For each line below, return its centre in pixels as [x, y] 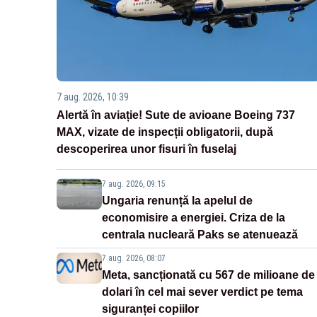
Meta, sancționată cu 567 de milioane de [208, 275]
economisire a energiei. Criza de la [194, 217]
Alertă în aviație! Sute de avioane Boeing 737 [176, 115]
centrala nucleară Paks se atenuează [200, 234]
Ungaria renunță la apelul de [177, 200]
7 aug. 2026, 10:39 [93, 97]
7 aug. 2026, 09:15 [134, 184]
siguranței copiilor [150, 309]
